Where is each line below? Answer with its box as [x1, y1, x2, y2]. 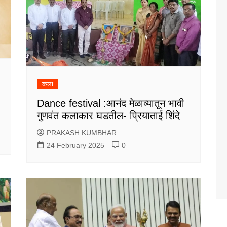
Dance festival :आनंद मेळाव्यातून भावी [37, 97, 185, 109]
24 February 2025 [47, 141, 105, 149]
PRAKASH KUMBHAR [47, 128, 117, 137]
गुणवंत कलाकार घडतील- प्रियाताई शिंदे [37, 109, 180, 121]
